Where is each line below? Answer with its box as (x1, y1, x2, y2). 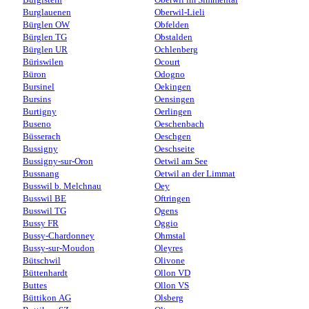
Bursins (23, 94, 51, 104)
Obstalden (154, 32, 192, 42)
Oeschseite (154, 143, 195, 154)
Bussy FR (23, 218, 59, 228)
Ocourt (154, 57, 180, 67)
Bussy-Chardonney (23, 230, 94, 241)
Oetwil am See (154, 156, 208, 166)
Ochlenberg (154, 44, 198, 54)
